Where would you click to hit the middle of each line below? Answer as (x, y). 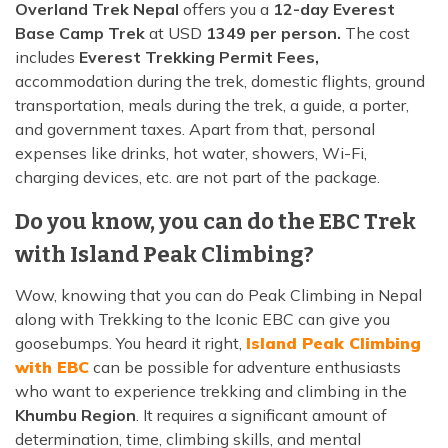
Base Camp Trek (80, 33)
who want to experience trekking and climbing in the (211, 391)
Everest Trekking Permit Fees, (199, 57)
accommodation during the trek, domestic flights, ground (220, 81)
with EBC (52, 367)
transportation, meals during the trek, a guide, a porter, (212, 105)
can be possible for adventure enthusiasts (245, 367)
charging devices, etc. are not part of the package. (197, 177)
